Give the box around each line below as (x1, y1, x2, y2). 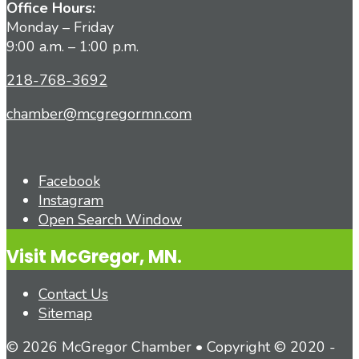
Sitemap (38, 304, 92, 323)
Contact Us (38, 284, 108, 304)
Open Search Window (38, 209, 182, 229)
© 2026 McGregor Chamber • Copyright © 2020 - (6, 337, 336, 357)
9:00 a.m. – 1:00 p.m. (6, 36, 139, 56)
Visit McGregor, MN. (6, 244, 182, 269)
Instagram (38, 190, 103, 210)
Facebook (38, 171, 100, 191)
